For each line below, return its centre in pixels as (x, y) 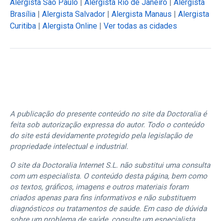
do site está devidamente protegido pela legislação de (101, 135)
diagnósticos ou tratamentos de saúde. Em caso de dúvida (108, 208)
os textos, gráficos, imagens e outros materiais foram (99, 187)
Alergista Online (70, 26)
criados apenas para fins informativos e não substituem (103, 198)
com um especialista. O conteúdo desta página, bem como (109, 176)
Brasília (23, 14)
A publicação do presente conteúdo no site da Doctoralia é (108, 114)
